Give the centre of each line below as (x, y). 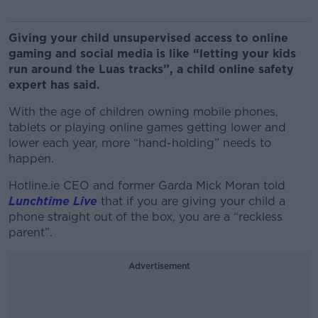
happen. (31, 159)
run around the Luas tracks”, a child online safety (151, 69)
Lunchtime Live (53, 201)
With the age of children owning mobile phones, (143, 112)
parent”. (31, 232)
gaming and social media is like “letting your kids (152, 54)
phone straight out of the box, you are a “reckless (146, 217)
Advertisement (159, 266)
